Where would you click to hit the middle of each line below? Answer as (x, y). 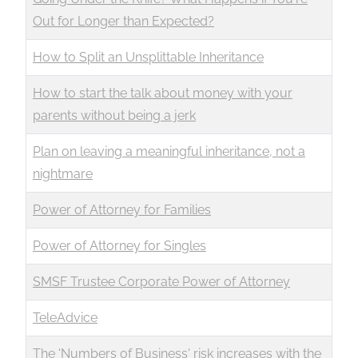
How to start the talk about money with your (163, 93)
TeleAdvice (65, 318)
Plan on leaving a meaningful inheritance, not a (169, 151)
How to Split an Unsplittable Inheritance (148, 57)
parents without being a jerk (114, 115)
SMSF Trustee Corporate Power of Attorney (161, 282)
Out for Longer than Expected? (123, 21)
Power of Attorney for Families (122, 210)
